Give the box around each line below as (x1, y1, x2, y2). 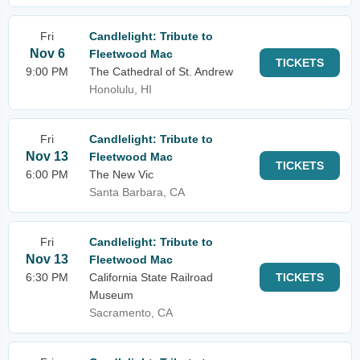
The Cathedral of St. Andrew (89, 65, 233, 78)
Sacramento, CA (89, 306, 173, 319)
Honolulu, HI (89, 83, 152, 96)
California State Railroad (89, 271, 213, 284)
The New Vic (89, 168, 153, 181)
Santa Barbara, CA (89, 186, 185, 198)
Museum (89, 288, 133, 301)
